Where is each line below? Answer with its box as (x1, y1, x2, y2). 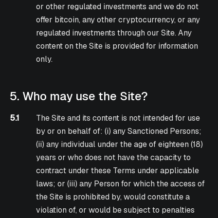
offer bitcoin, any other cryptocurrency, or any (36, 15, 200, 25)
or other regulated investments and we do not (36, 1, 199, 12)
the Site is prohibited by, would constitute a (36, 192, 190, 202)
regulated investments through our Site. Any (36, 28, 192, 38)
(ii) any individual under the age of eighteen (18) (36, 139, 203, 150)
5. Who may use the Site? (10, 89, 148, 104)
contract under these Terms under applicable (36, 165, 200, 176)
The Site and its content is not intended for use (36, 113, 200, 124)
